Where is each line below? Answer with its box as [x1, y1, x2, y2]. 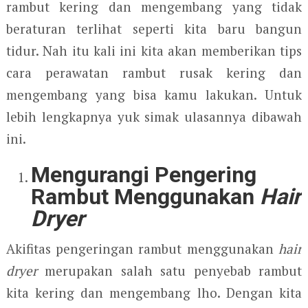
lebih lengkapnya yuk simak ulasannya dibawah [5, 108, 302, 125]
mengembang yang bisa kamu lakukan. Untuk [5, 86, 302, 103]
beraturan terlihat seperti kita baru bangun [5, 20, 302, 37]
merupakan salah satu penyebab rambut [36, 262, 302, 279]
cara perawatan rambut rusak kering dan [5, 64, 302, 81]
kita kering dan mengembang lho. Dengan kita [5, 284, 302, 301]
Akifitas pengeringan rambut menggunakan [5, 240, 279, 257]
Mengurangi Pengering [31, 162, 257, 188]
